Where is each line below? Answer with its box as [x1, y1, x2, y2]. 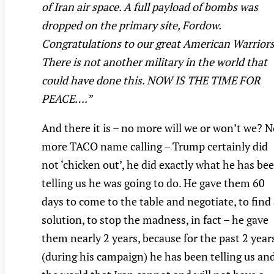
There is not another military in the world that [42, 54, 267, 70]
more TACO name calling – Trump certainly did [42, 139, 268, 154]
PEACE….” [42, 91, 92, 106]
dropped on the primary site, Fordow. [42, 18, 221, 33]
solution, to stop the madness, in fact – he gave [42, 212, 268, 228]
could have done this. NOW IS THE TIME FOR [42, 73, 260, 88]
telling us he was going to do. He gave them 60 [42, 176, 265, 191]
